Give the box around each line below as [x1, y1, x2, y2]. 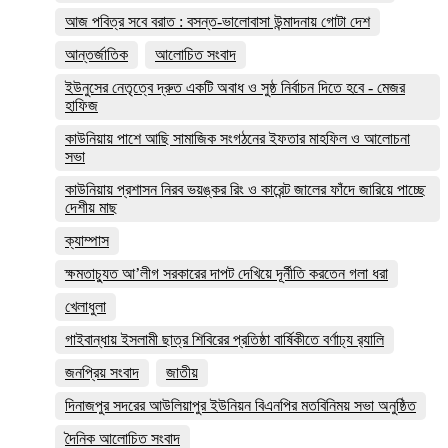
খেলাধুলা [65, 297, 106, 315]
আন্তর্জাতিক [65, 45, 128, 63]
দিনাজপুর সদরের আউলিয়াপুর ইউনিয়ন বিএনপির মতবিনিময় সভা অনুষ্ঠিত [65, 396, 416, 414]
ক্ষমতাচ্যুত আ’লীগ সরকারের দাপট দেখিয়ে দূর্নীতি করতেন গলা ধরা [65, 264, 388, 282]
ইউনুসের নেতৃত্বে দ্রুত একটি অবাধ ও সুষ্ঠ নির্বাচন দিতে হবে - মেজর [65, 78, 405, 96]
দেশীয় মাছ [65, 198, 117, 216]
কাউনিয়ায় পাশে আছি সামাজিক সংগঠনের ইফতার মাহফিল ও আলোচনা [65, 129, 410, 147]
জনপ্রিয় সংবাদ [65, 363, 139, 381]
